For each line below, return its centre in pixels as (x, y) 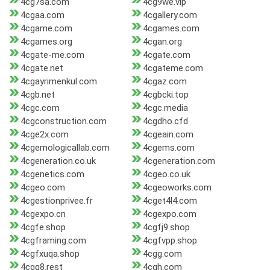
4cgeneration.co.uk (58, 161)
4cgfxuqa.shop (50, 254)
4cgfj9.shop (166, 228)
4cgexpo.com (169, 214)
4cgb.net (38, 95)
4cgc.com (40, 108)
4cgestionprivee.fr (57, 201)
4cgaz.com (165, 82)
